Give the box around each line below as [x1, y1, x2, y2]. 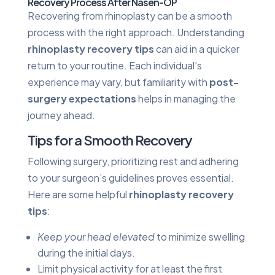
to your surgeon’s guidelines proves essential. [27, 171, 234, 184]
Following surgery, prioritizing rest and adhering [27, 154, 239, 168]
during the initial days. [37, 246, 135, 259]
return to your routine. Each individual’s [27, 58, 202, 72]
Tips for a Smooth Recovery [27, 131, 192, 149]
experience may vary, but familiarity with [27, 75, 209, 88]
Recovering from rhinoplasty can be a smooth [27, 9, 232, 22]
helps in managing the [136, 91, 236, 105]
